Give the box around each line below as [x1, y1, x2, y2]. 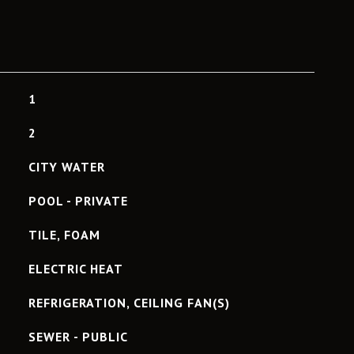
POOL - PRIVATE [28, 193, 128, 209]
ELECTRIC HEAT [28, 261, 123, 277]
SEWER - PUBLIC [28, 329, 128, 345]
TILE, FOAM [28, 227, 100, 243]
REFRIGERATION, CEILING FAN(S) [28, 295, 230, 311]
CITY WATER [28, 159, 105, 175]
